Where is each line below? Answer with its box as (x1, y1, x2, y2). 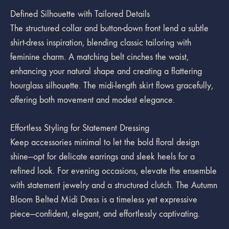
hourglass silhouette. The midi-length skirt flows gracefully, (10, 80, 213, 91)
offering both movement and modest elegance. (10, 95, 175, 105)
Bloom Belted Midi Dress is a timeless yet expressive (10, 194, 197, 205)
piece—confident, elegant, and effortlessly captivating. (10, 209, 200, 219)
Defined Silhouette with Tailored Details (10, 9, 150, 19)
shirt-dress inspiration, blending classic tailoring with (10, 37, 191, 48)
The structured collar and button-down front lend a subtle (10, 23, 209, 34)
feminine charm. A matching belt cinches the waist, (10, 52, 189, 62)
